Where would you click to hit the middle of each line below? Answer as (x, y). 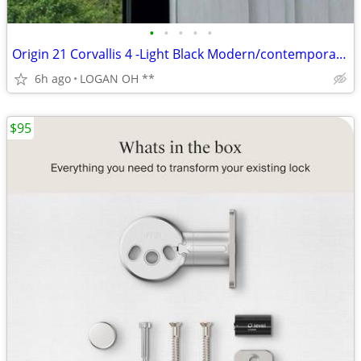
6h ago (53, 79)
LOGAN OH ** (117, 79)
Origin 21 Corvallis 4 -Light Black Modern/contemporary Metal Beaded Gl (341, 54)
